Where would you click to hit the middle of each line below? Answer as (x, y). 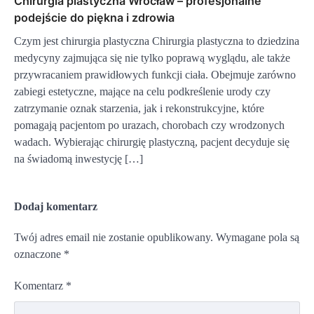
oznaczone (39, 254)
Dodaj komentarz (56, 207)
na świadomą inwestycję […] (78, 159)
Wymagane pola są (258, 238)
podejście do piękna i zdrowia (94, 18)
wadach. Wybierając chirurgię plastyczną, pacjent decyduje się (152, 142)
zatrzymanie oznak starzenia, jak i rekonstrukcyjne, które (139, 109)
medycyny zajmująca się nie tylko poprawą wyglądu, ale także (152, 58)
